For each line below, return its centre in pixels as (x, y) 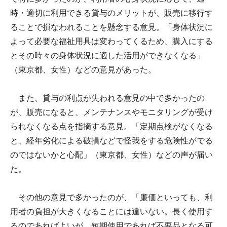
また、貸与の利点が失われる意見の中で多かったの (107, 98)
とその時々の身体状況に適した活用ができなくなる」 (107, 55)
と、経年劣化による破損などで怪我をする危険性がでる (111, 140)
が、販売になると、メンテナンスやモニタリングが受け (111, 112)
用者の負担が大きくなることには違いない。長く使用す (111, 211)
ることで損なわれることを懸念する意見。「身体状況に (111, 27)
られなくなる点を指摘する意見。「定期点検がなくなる (111, 126)
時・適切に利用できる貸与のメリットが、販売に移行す (111, 13)
